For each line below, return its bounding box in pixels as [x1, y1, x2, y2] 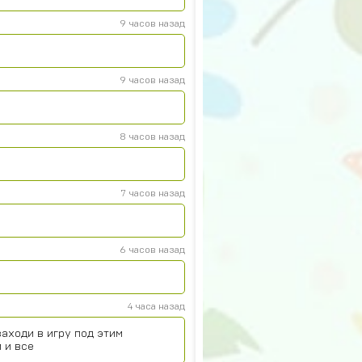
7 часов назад [121, 188, 185, 198]
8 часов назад [120, 132, 185, 141]
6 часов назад [120, 245, 185, 255]
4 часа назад [128, 301, 185, 311]
